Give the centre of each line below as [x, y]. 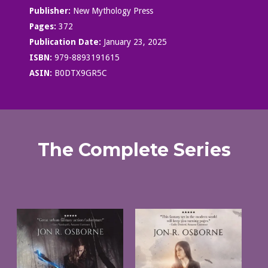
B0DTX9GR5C [79, 73]
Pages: [42, 27]
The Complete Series [134, 150]
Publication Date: [65, 42]
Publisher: [50, 11]
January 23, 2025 [134, 42]
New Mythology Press [112, 11]
